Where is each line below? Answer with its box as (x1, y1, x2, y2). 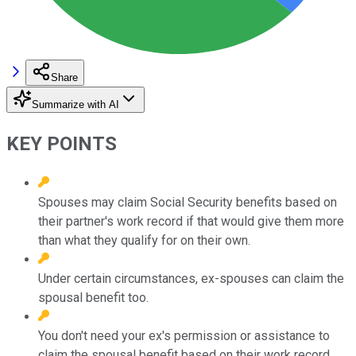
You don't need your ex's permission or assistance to (38, 327, 330, 343)
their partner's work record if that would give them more (38, 213, 344, 229)
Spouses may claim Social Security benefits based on (38, 194, 337, 210)
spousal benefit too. (38, 289, 149, 305)
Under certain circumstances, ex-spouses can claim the (38, 270, 344, 286)
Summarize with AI (32, 98, 119, 110)
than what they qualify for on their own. (38, 232, 250, 248)
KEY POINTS (6, 132, 117, 155)
